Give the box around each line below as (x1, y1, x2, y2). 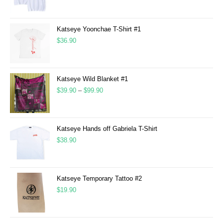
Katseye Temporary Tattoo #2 (57, 175, 142, 182)
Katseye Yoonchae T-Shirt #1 (57, 25, 141, 33)
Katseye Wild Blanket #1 (57, 75, 128, 83)
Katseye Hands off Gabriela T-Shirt (57, 125, 157, 132)
